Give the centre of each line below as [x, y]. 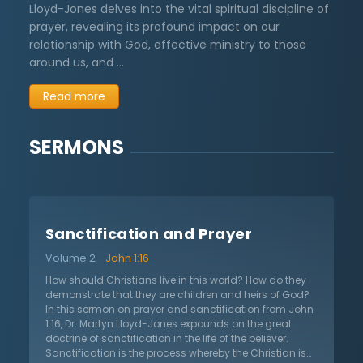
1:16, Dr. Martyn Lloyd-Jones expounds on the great [169, 323]
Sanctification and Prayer [149, 233]
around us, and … [77, 62]
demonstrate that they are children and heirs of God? [177, 294]
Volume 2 [70, 258]
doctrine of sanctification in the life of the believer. [167, 338]
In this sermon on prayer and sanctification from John [179, 309]
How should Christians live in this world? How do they [176, 280]
